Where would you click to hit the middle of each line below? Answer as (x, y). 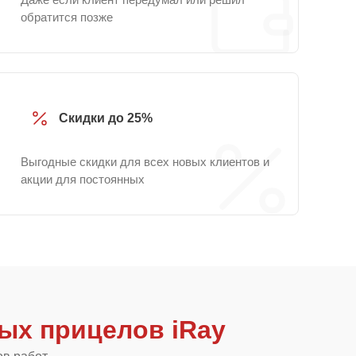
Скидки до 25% (106, 118)
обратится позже (67, 17)
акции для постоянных (83, 179)
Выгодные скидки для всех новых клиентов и (145, 162)
